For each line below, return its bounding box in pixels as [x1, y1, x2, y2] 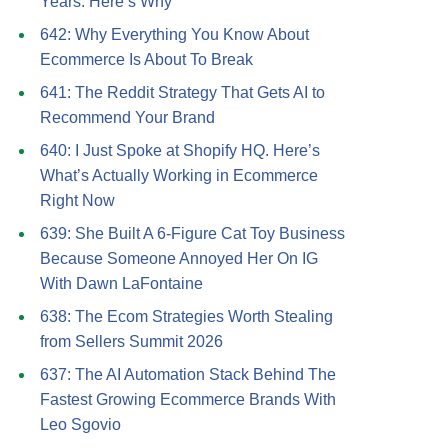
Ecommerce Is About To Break [40, 51, 253, 68]
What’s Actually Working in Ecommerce [40, 167, 318, 184]
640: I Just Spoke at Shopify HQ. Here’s [40, 142, 320, 159]
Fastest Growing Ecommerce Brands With [40, 391, 336, 408]
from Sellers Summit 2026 [40, 333, 223, 350]
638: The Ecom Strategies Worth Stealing [40, 308, 333, 325]
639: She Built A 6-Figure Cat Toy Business [40, 225, 345, 242]
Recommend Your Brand [40, 109, 215, 126]
